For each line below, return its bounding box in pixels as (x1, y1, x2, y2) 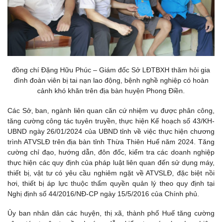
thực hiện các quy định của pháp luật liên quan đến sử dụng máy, (7, 158, 215, 166)
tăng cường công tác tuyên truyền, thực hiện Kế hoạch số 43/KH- (7, 116, 215, 125)
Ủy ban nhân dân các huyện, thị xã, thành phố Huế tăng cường (7, 209, 215, 217)
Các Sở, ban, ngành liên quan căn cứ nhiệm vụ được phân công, (7, 106, 215, 114)
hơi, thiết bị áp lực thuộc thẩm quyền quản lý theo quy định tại (7, 179, 215, 187)
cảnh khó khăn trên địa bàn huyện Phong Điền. (37, 87, 185, 95)
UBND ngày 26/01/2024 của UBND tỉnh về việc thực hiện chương (7, 127, 215, 135)
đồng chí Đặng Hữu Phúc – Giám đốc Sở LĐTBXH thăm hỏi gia (12, 66, 210, 74)
